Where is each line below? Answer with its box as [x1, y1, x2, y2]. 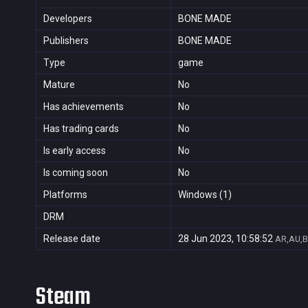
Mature [43, 79, 75, 90]
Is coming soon [43, 167, 108, 178]
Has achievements [43, 101, 124, 112]
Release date [43, 233, 100, 244]
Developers [43, 13, 92, 24]
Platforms [43, 189, 87, 200]
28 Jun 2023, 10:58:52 [178, 233, 273, 244]
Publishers [43, 35, 89, 46]
